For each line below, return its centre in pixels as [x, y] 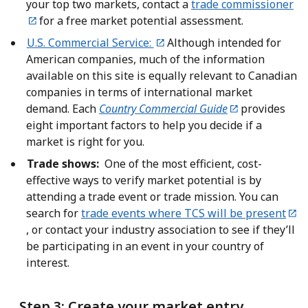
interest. [49, 263]
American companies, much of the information [145, 59]
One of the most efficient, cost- [180, 164]
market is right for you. [85, 142]
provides [262, 109]
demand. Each [63, 109]
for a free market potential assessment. [140, 21]
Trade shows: [63, 164]
